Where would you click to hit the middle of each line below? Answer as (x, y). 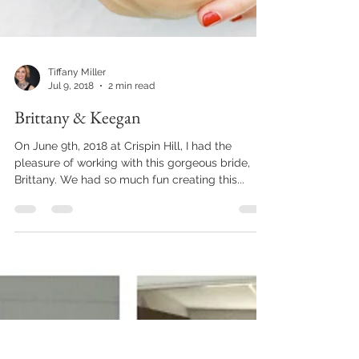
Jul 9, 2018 (71, 172)
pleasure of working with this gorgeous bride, (132, 249)
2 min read (131, 172)
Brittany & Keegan (78, 204)
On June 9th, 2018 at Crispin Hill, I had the (123, 232)
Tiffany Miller (77, 159)
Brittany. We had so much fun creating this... (152, 266)
